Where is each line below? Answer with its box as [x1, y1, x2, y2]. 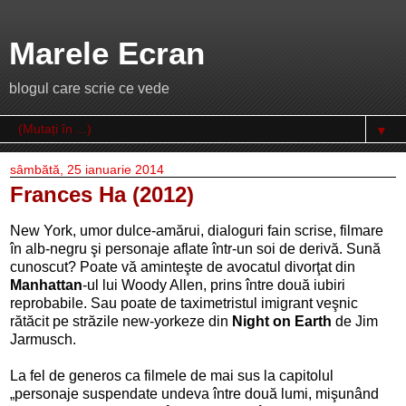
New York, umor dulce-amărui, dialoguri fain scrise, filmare [10, 222, 383, 238]
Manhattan [10, 276, 82, 293]
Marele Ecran [9, 36, 205, 71]
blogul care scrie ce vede [9, 81, 169, 96]
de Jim [332, 313, 378, 329]
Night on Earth [232, 313, 332, 329]
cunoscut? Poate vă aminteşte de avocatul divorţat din [10, 258, 355, 275]
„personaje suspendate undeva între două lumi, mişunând [10, 385, 379, 401]
